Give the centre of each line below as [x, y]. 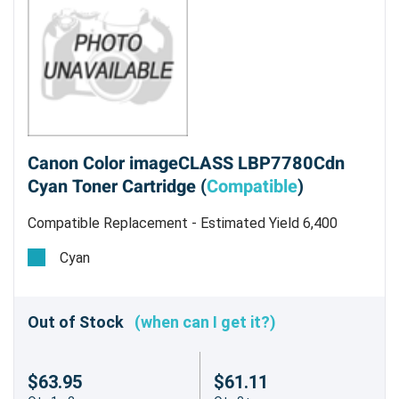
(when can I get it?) [205, 322]
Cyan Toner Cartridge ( [117, 187]
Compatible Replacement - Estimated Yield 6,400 [183, 224]
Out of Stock [81, 322]
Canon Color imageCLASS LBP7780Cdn [186, 164]
